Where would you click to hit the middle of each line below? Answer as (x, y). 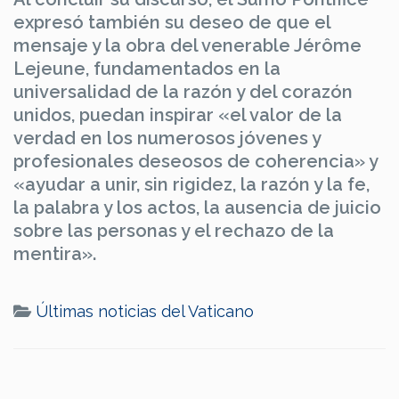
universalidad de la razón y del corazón (183, 91)
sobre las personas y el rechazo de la (174, 230)
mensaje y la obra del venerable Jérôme (187, 45)
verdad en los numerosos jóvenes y (167, 138)
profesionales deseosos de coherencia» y (195, 161)
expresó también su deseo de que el (172, 22)
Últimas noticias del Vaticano (145, 311)
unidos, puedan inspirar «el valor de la (178, 114)
